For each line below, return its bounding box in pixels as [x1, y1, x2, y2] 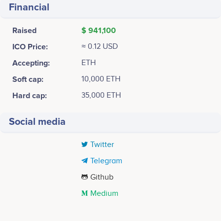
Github [90, 173, 113, 183]
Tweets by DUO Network [5, 210, 90, 220]
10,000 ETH [81, 74, 120, 84]
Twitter [90, 140, 114, 150]
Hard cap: [12, 91, 47, 101]
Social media [9, 116, 66, 128]
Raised [12, 26, 37, 36]
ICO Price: [12, 42, 48, 52]
